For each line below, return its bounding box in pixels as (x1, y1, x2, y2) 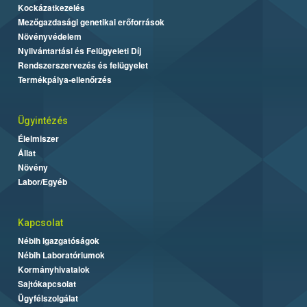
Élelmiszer (18, 132, 59, 145)
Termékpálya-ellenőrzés (18, 73, 112, 86)
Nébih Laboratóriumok (18, 248, 105, 261)
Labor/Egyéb (18, 175, 67, 188)
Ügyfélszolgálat (18, 291, 78, 304)
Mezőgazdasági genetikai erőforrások (18, 15, 164, 28)
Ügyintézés (18, 114, 68, 126)
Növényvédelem (18, 29, 82, 42)
